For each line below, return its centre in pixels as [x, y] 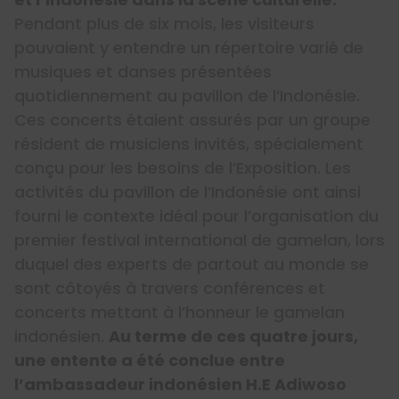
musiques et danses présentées [143, 72]
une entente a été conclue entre [150, 361]
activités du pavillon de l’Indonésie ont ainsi [187, 192]
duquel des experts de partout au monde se [191, 265]
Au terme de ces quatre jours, [233, 337]
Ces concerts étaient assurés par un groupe [192, 120]
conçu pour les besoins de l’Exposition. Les [183, 168]
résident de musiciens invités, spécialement [189, 144]
